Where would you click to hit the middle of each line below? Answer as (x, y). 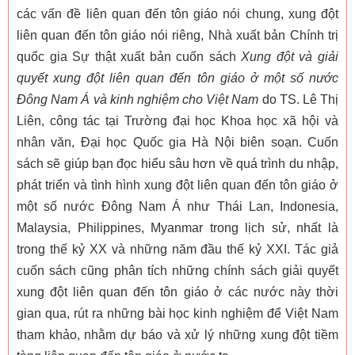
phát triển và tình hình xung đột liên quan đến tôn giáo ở (177, 185)
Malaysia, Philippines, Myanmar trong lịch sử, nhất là (177, 228)
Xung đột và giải (290, 57)
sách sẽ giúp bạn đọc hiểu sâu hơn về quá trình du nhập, (177, 164)
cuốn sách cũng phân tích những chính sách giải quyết (177, 271)
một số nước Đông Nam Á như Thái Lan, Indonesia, (177, 207)
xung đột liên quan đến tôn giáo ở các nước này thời (177, 292)
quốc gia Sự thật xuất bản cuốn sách (129, 57)
